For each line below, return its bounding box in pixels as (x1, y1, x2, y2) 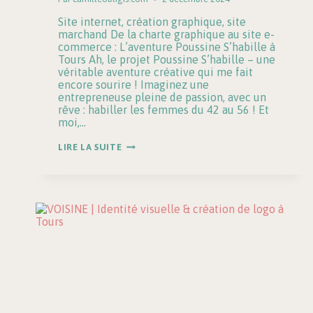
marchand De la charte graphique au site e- (58, 28, 275, 41)
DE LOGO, (121, 148, 166, 159)
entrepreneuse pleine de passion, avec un (58, 91, 266, 104)
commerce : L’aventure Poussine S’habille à (58, 41, 275, 54)
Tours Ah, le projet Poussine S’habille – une (58, 53, 275, 66)
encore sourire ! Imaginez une (58, 78, 209, 92)
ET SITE (121, 177, 156, 189)
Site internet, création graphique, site (58, 15, 246, 29)
